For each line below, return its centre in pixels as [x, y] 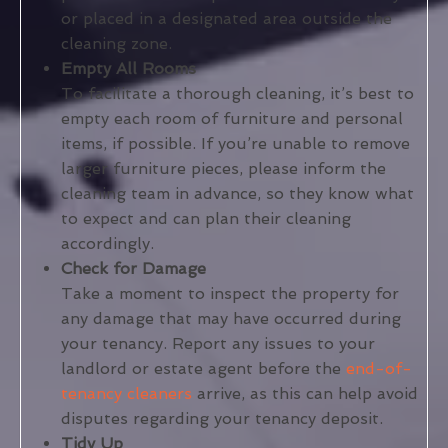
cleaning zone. [116, 44]
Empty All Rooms [128, 69]
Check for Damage [133, 269]
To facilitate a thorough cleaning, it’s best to [237, 94]
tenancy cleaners [126, 394]
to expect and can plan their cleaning [206, 219]
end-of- [379, 369]
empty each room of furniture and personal [232, 119]
